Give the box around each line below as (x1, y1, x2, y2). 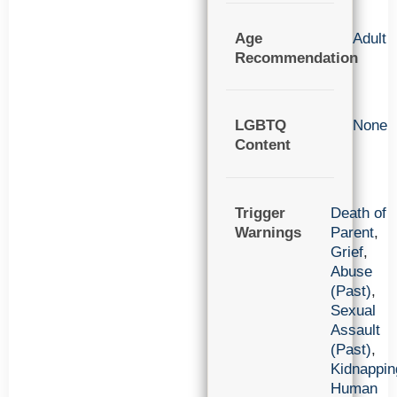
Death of (331, 204, 386, 222)
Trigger (235, 204, 285, 222)
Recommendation (235, 49, 358, 66)
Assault (331, 321, 380, 339)
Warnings (235, 223, 301, 241)
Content (235, 136, 291, 154)
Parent (331, 223, 374, 241)
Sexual (331, 301, 376, 319)
